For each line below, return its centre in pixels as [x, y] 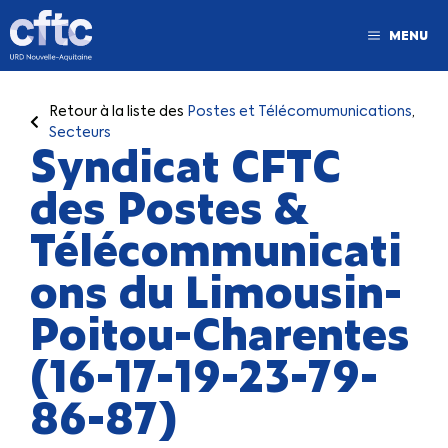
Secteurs [80, 132]
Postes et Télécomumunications [299, 111]
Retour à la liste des [118, 111]
